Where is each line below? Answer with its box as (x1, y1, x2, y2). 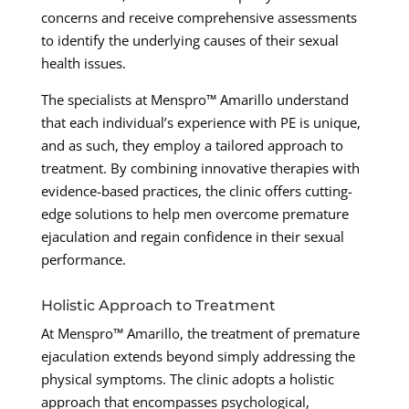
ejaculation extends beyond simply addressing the (40, 347, 355, 366)
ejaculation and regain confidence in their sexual (40, 227, 344, 246)
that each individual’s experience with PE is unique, (40, 113, 361, 132)
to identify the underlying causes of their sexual (40, 31, 339, 50)
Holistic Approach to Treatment (40, 297, 276, 315)
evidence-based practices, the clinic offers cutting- (40, 182, 352, 201)
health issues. (40, 54, 126, 73)
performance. (40, 250, 126, 269)
